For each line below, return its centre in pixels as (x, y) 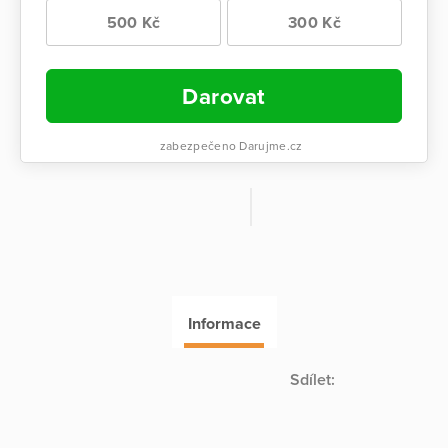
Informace (224, 323)
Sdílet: (312, 380)
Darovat (224, 96)
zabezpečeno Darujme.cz (229, 145)
